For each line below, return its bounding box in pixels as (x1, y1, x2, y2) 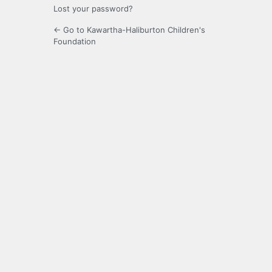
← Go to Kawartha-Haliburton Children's (53, 25, 205, 35)
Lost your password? (53, 4, 133, 14)
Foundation (53, 36, 96, 47)
